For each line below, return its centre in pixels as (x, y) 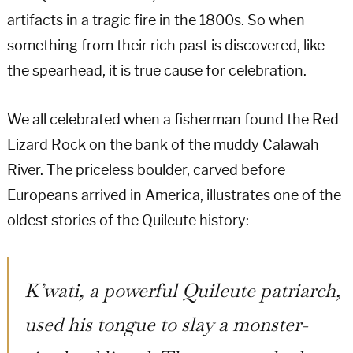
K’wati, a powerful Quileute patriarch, (182, 289)
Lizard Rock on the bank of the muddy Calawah (163, 145)
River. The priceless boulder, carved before (146, 170)
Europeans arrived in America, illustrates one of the (174, 195)
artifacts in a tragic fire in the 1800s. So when (156, 20)
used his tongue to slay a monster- (166, 323)
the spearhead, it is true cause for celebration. (156, 71)
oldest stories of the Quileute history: (128, 220)
